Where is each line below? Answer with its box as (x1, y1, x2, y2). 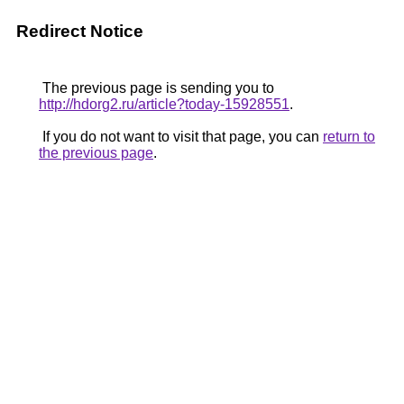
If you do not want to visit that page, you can (39, 129, 323, 144)
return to (323, 129, 375, 144)
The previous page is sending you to (39, 80, 274, 96)
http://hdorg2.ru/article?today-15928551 (39, 96, 289, 112)
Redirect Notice (16, 22, 143, 41)
